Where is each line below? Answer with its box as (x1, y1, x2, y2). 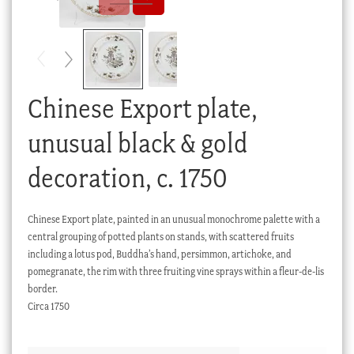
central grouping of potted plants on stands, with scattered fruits (27, 230, 294, 243)
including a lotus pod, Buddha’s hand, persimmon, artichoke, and (27, 247, 292, 260)
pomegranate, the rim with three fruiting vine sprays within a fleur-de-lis (27, 265, 324, 277)
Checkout (43, 11, 84, 24)
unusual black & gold (27, 126, 247, 160)
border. (27, 282, 58, 295)
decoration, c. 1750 (27, 161, 228, 194)
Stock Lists (43, 68, 88, 81)
